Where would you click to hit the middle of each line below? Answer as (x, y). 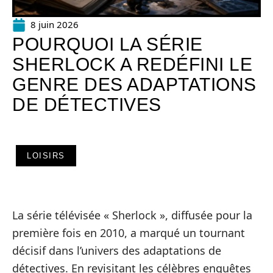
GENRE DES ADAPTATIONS (134, 84)
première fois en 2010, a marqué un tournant (129, 233)
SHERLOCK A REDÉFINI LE (132, 64)
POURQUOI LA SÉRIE (108, 44)
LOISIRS (46, 156)
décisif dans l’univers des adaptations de (117, 250)
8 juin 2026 (55, 24)
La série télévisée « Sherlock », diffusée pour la (132, 215)
